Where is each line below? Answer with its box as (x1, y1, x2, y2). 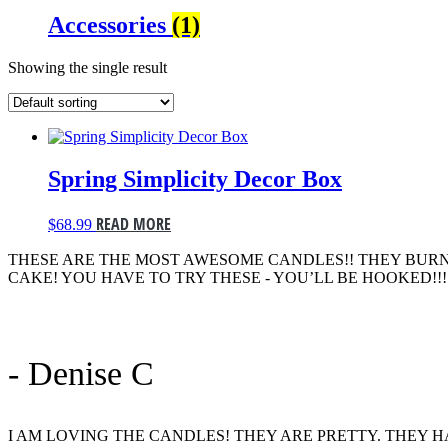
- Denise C (8, 354, 154, 392)
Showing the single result (8, 58, 167, 76)
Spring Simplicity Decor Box (48, 165, 342, 192)
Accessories (48, 11, 172, 38)
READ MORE (96, 212, 171, 235)
